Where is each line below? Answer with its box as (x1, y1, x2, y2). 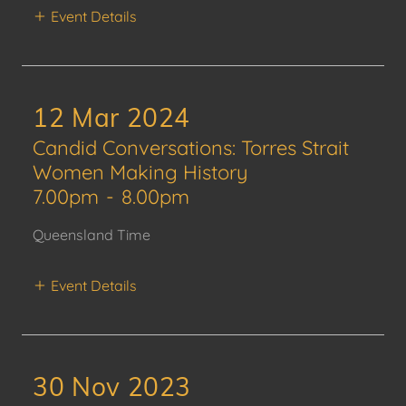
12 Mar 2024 (33, 101, 191, 133)
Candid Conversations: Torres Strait (33, 134, 349, 160)
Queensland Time (33, 225, 150, 244)
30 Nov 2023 (33, 370, 192, 402)
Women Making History (33, 159, 248, 185)
